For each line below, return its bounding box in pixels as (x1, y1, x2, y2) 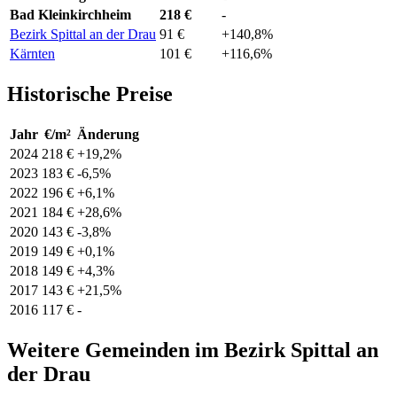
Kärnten (10, 46, 55, 62)
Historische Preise (7, 82, 173, 106)
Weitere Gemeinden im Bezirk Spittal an (7, 339, 378, 362)
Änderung (77, 127, 139, 143)
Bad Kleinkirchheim (10, 7, 131, 23)
